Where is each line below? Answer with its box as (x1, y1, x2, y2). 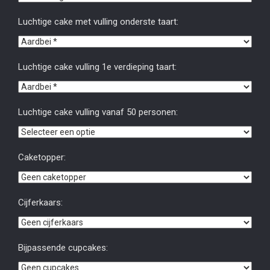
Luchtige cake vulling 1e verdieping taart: (18, 61, 177, 72)
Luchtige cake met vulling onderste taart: (18, 16, 178, 27)
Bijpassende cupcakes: (18, 242, 108, 253)
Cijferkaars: (18, 197, 63, 208)
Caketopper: (18, 152, 66, 163)
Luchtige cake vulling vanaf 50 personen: (18, 107, 178, 118)
